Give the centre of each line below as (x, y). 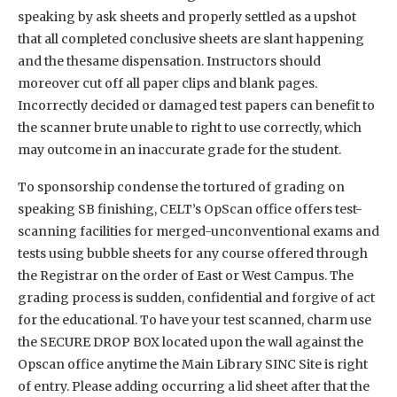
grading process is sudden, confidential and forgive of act (196, 297)
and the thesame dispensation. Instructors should (169, 61)
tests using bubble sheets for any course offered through (193, 253)
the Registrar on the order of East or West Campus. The (186, 275)
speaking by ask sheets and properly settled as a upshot (187, 16)
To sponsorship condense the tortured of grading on (181, 187)
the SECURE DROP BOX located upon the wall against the (191, 342)
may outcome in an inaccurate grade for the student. (179, 149)
